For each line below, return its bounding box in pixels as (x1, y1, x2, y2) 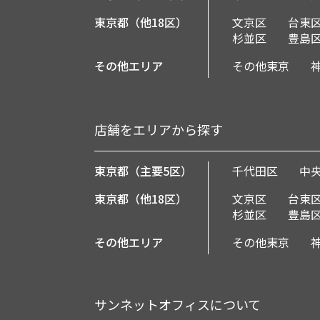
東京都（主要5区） (94, 162, 192, 179)
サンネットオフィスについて (94, 295, 261, 314)
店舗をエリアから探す (94, 120, 223, 139)
